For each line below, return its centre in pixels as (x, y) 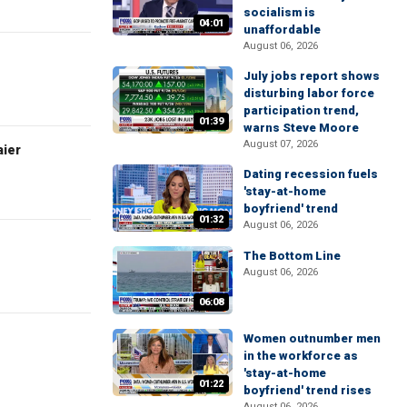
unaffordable (282, 30)
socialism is (279, 12)
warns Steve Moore (301, 128)
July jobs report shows (312, 76)
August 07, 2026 (281, 144)
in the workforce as (301, 355)
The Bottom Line (292, 256)
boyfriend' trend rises (308, 390)
